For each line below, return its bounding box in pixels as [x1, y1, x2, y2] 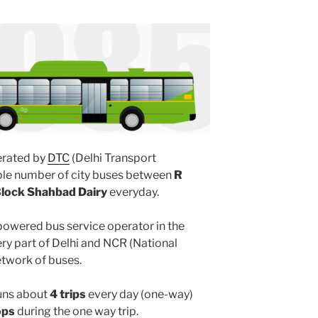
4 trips [50, 287, 86, 301]
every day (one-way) [86, 287, 193, 301]
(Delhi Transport [70, 150, 156, 165]
